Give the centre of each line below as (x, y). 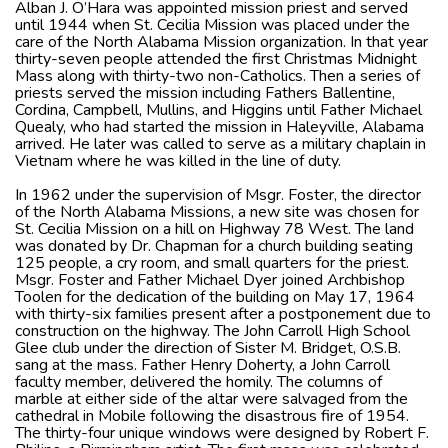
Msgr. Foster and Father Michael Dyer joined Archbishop (210, 279)
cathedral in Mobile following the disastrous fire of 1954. (212, 415)
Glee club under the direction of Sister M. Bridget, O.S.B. (208, 347)
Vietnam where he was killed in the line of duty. (178, 160)
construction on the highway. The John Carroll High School (212, 330)
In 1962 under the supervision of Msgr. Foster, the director (218, 194)
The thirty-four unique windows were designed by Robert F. (222, 432)
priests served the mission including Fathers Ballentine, (205, 92)
